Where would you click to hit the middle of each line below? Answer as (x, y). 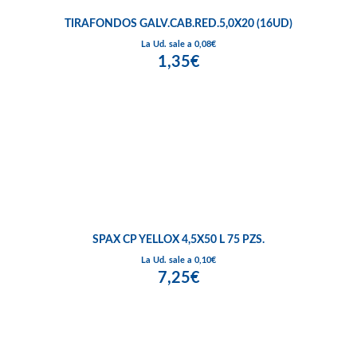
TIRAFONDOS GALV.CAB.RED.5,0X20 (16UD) (178, 24)
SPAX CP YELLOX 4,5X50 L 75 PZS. (178, 239)
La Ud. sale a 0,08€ (178, 44)
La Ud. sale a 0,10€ (178, 260)
